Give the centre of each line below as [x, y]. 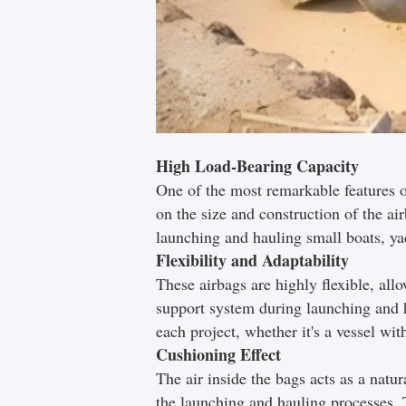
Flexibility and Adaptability [252, 260]
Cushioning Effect [218, 354]
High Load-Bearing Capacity [257, 166]
